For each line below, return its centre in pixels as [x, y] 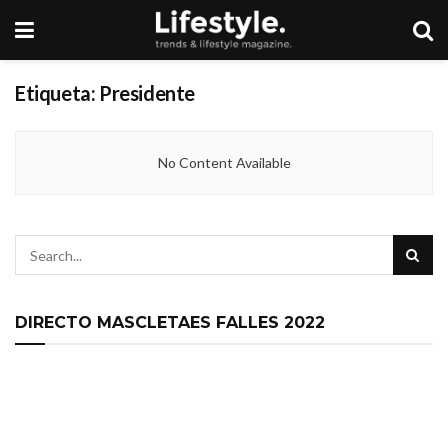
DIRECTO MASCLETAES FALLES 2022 [170, 322]
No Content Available [224, 162]
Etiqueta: [57, 93]
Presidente [147, 93]
